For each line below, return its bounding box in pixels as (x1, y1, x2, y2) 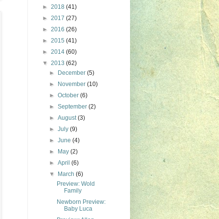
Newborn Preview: (56, 198, 106, 205)
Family (64, 187, 82, 194)
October (58, 92, 81, 99)
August (58, 114, 78, 121)
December (58, 69, 88, 76)
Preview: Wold (56, 180, 95, 187)
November (58, 81, 88, 88)
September (58, 103, 89, 110)
